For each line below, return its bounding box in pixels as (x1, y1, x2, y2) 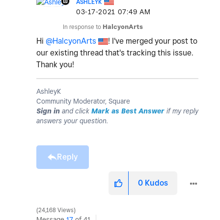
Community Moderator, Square (36, 97, 130, 105)
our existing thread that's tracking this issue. (36, 48, 193, 57)
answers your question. (36, 116, 108, 125)
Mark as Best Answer (91, 107, 165, 115)
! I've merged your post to (108, 36, 197, 46)
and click (60, 107, 91, 115)
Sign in (36, 107, 60, 115)
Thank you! (36, 59, 76, 69)
